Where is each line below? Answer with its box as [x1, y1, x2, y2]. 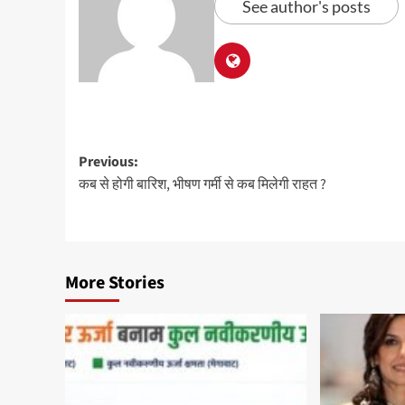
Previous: [79, 152, 138, 173]
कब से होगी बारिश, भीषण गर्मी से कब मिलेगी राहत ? [79, 174, 326, 195]
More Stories [65, 270, 165, 297]
